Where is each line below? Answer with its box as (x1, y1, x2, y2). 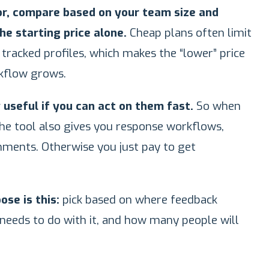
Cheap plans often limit (127, 25, 252, 40)
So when (193, 98, 241, 113)
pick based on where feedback (62, 192, 217, 207)
